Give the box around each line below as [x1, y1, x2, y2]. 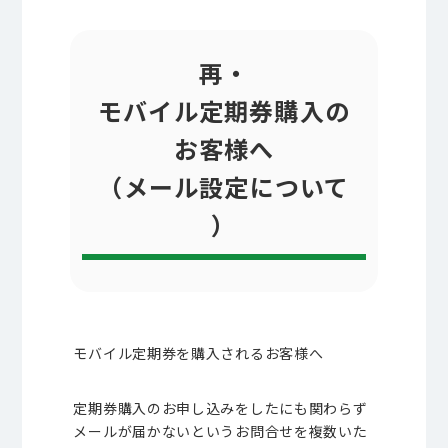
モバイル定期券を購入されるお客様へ [73, 343, 324, 363]
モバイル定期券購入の [97, 93, 350, 128]
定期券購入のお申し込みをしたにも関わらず [73, 398, 368, 418]
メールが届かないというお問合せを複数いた [73, 421, 368, 441]
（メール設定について [98, 169, 350, 204]
